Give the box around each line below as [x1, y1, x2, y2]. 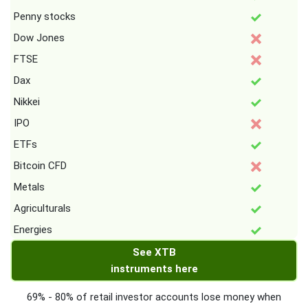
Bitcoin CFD [14, 159, 67, 172]
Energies [14, 223, 52, 236]
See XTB [132, 246, 176, 258]
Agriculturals [14, 202, 71, 214]
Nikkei [14, 96, 40, 108]
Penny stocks [14, 10, 76, 23]
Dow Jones [14, 32, 65, 44]
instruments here [110, 263, 198, 275]
